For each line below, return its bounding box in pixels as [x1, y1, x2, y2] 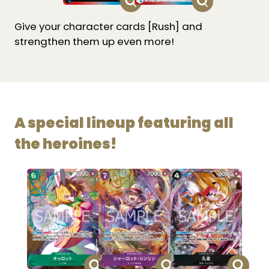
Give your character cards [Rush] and [14, 19, 202, 34]
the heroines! [14, 134, 116, 154]
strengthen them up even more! [14, 34, 174, 49]
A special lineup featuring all [14, 113, 234, 133]
